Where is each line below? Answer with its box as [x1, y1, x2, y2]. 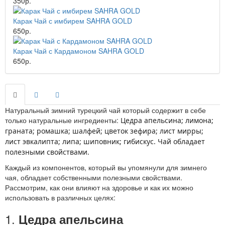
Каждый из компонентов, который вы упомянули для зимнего [5, 162, 207, 172]
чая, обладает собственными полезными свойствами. [5, 172, 182, 182]
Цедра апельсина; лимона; [121, 116, 213, 125]
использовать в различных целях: [5, 192, 116, 202]
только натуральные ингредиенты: [5, 115, 121, 125]
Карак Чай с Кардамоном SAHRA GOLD [13, 46, 144, 56]
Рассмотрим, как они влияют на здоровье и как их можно [5, 182, 193, 192]
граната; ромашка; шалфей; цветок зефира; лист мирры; [5, 126, 203, 136]
